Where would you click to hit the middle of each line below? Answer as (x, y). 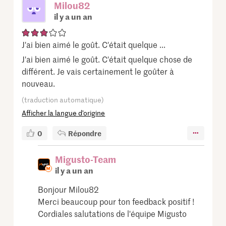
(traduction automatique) (63, 99)
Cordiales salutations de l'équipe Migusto (112, 213)
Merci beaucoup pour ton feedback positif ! (116, 201)
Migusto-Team (86, 159)
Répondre (85, 133)
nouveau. (39, 83)
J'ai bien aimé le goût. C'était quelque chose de (107, 59)
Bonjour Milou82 (69, 189)
